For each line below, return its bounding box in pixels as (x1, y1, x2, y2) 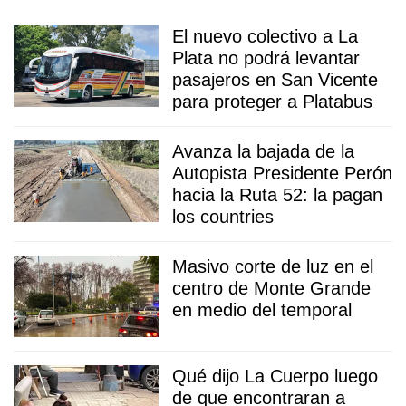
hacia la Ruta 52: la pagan (172, 185, 382, 206)
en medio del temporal (172, 300, 352, 321)
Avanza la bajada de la (172, 141, 354, 162)
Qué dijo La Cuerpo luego (172, 366, 378, 387)
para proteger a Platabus (172, 92, 372, 112)
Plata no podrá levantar (172, 48, 360, 69)
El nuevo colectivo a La (172, 26, 358, 47)
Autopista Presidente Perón (172, 163, 392, 184)
